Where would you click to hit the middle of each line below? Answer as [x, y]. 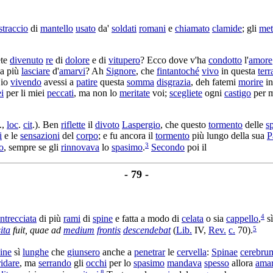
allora [242, 263]
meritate [135, 93]
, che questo [184, 124]
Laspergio [141, 124]
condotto [225, 60]
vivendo [26, 82]
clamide [227, 28]
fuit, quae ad [37, 230]
